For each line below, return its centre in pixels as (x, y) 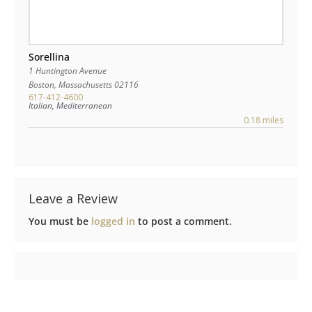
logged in (113, 221)
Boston (41, 85)
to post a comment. (184, 221)
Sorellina (49, 57)
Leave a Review (73, 199)
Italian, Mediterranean (70, 106)
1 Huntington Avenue (68, 71)
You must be (60, 221)
